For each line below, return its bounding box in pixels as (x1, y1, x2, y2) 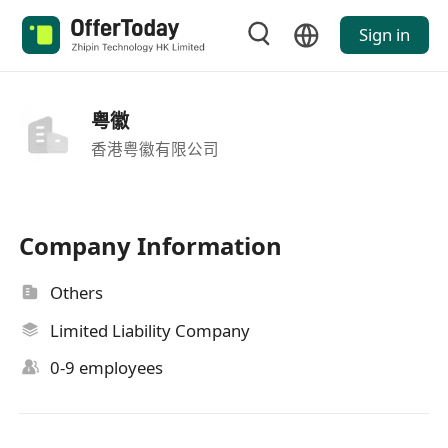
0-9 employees (50, 356, 164, 380)
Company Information (19, 229, 283, 263)
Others (50, 281, 104, 305)
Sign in (358, 23, 410, 47)
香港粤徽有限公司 (90, 137, 219, 160)
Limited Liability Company (50, 318, 251, 342)
